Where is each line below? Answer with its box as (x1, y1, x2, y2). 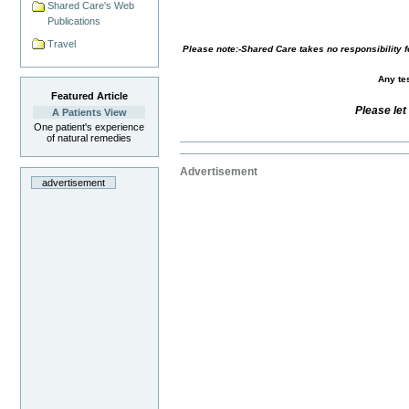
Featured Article (50, 90, 128, 102)
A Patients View (51, 107, 127, 119)
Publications (47, 15, 101, 26)
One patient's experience (34, 121, 145, 133)
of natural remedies (47, 132, 132, 144)
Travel (47, 37, 77, 49)
